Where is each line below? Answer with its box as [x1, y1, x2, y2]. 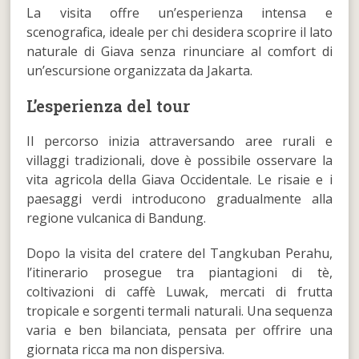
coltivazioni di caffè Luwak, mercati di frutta [26, 282, 333, 301]
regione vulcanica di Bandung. [26, 208, 207, 227]
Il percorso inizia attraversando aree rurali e [26, 131, 333, 150]
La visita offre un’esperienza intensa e [26, 3, 333, 22]
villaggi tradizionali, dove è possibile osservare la [26, 151, 333, 169]
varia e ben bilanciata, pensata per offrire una [26, 321, 333, 339]
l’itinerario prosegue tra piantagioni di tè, [26, 263, 333, 281]
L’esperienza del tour [26, 95, 191, 116]
